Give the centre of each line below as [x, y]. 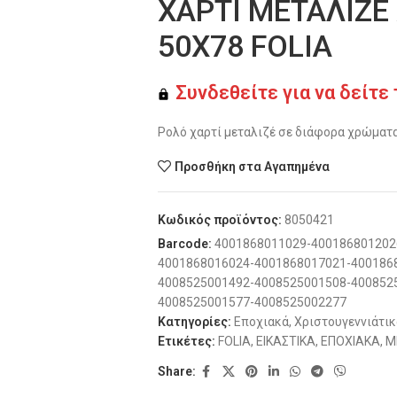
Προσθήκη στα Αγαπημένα [253, 166]
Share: [176, 372]
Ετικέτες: [186, 341]
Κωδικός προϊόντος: [221, 219]
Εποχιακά [261, 321]
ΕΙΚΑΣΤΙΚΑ [285, 341]
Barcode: [184, 243]
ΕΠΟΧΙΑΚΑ [350, 341]
